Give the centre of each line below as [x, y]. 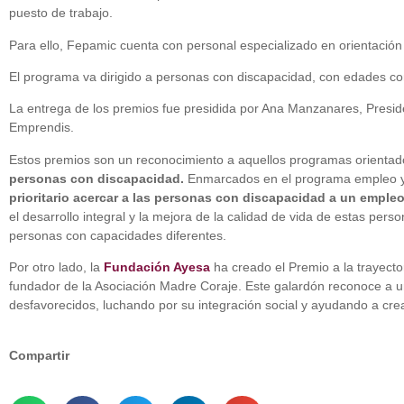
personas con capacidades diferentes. [118, 235]
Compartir [39, 355]
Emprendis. [41, 128]
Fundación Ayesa [155, 267]
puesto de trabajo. [61, 13]
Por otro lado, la [55, 267]
